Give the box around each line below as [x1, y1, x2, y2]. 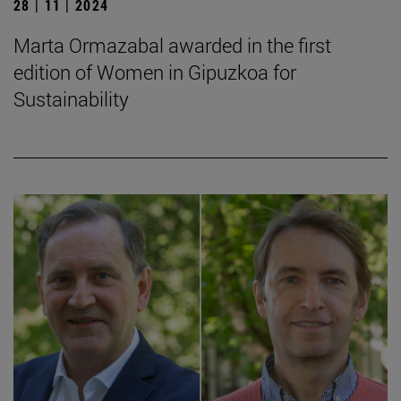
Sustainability [13, 86, 129, 113]
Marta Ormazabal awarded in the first [13, 32, 331, 59]
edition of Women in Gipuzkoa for [13, 59, 296, 86]
